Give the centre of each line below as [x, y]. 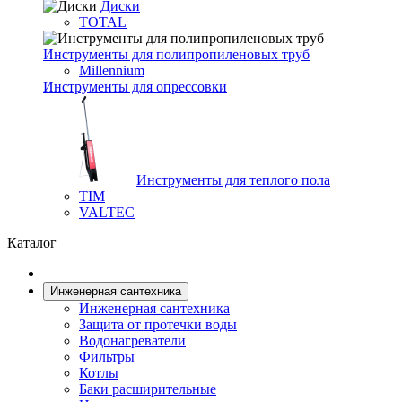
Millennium [112, 70]
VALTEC [107, 212]
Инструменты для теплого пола [233, 180]
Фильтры [107, 357]
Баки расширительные [148, 389]
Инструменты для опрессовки [135, 87]
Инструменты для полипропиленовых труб [176, 54]
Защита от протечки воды [158, 324]
